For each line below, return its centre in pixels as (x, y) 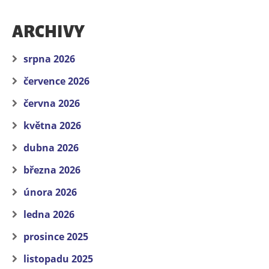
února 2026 (50, 192)
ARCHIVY (48, 32)
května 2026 (52, 126)
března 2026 (52, 170)
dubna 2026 (51, 148)
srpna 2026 (49, 59)
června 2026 (52, 104)
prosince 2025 (56, 237)
